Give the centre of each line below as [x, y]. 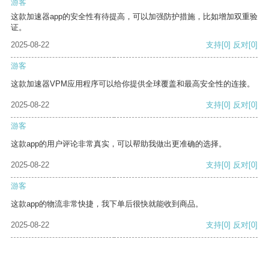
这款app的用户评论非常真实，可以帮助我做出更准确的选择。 [119, 144]
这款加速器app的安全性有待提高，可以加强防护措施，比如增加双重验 [134, 17]
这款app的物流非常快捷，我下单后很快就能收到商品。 [107, 204]
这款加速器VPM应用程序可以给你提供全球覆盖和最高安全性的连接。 [133, 84]
